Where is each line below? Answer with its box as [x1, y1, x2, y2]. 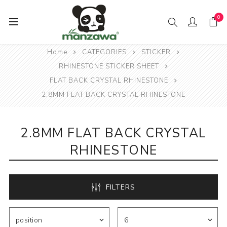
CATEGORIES [82, 48, 127, 57]
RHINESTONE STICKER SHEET [59, 62, 159, 71]
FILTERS [106, 182, 135, 193]
